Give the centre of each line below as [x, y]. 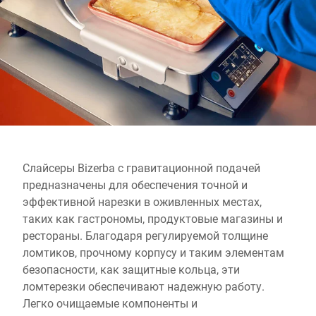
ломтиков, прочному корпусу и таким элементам [153, 252]
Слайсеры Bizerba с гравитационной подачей [141, 168]
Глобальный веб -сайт [80, 9]
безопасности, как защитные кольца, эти [131, 269]
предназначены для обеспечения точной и [135, 184]
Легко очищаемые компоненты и [110, 303]
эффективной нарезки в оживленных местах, [142, 201]
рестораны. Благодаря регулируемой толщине [145, 235]
